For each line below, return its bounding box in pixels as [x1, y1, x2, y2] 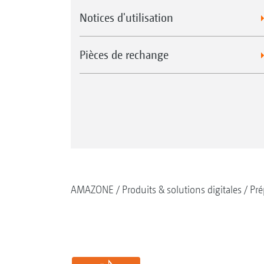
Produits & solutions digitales [121, 183, 242, 196]
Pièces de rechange [79, 48, 169, 62]
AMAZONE [70, 183, 114, 196]
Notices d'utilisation [79, 11, 173, 25]
